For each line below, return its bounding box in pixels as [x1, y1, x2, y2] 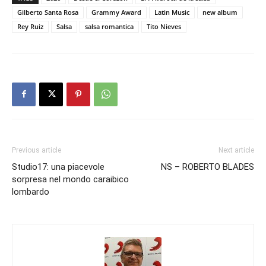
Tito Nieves [147, 21, 181, 31]
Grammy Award [91, 7, 141, 17]
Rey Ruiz [17, 21, 43, 31]
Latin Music [154, 7, 189, 17]
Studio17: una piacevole [12, 161, 104, 172]
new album [202, 7, 237, 17]
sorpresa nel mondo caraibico [12, 173, 129, 185]
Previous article [12, 145, 61, 154]
